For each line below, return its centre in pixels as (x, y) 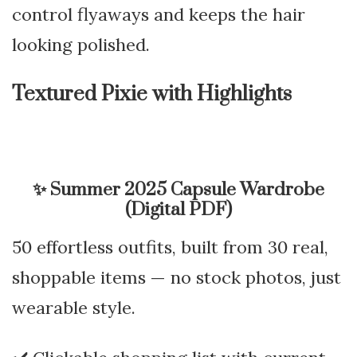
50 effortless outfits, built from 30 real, (170, 247)
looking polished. (81, 44)
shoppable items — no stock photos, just (177, 277)
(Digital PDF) (178, 210)
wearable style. (74, 307)
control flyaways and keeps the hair (159, 14)
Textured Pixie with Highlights (152, 94)
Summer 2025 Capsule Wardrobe (187, 190)
